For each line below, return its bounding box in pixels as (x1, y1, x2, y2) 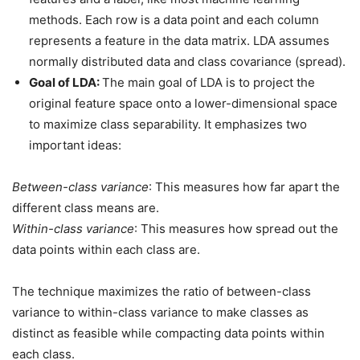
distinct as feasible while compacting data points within (12, 325, 325, 341)
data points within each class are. (12, 242, 200, 257)
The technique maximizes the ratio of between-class (12, 284, 311, 299)
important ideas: (29, 137, 121, 153)
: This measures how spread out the (134, 221, 338, 236)
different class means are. (12, 200, 159, 215)
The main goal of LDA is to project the (102, 75, 315, 90)
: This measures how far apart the (149, 179, 340, 194)
